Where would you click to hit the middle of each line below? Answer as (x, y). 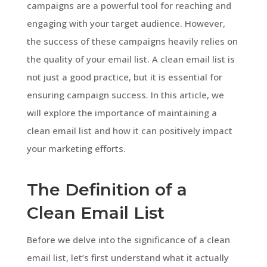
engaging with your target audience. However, (126, 23)
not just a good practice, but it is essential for (124, 77)
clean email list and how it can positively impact (129, 130)
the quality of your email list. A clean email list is (131, 59)
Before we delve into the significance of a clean (128, 239)
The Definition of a (107, 189)
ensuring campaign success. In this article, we (125, 94)
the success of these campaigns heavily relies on (132, 41)
